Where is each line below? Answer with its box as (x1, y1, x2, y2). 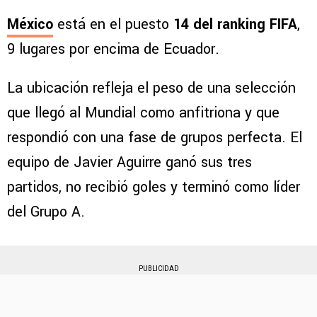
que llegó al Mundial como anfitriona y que (7, 103, 279, 124)
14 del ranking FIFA (173, 14, 297, 35)
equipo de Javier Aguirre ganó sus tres (7, 152, 252, 173)
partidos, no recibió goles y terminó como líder (7, 177, 300, 198)
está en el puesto (53, 14, 173, 35)
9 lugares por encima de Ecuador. (7, 39, 219, 60)
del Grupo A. (7, 202, 85, 223)
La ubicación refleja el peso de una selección (7, 78, 296, 99)
